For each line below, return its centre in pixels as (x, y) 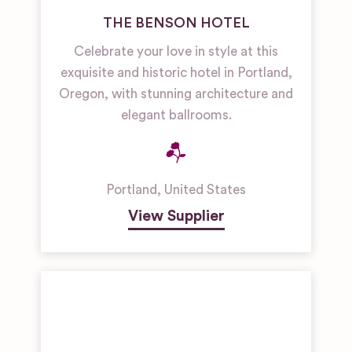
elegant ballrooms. (176, 115)
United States (205, 190)
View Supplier (176, 216)
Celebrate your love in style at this (176, 51)
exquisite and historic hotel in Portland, (176, 73)
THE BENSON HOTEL (176, 23)
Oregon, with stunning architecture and (176, 94)
